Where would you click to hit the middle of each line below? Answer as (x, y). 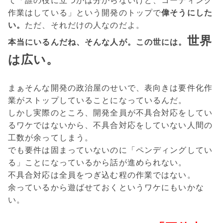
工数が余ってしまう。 (51, 137)
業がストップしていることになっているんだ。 (98, 100)
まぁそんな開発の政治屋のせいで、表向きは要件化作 (110, 88)
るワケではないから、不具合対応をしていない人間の (110, 125)
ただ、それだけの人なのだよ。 (85, 25)
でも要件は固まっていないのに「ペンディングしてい (110, 150)
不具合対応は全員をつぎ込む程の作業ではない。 (102, 175)
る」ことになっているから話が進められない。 (98, 162)
